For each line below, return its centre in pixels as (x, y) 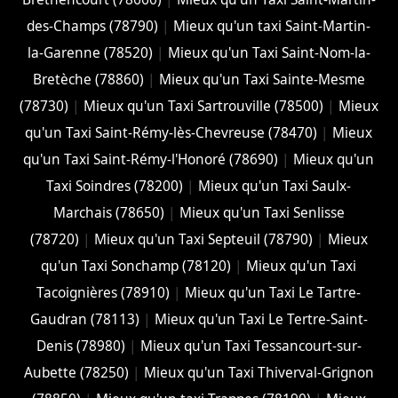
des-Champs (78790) (93, 26)
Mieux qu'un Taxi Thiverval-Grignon (259, 372)
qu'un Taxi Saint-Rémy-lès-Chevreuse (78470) (171, 132)
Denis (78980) (80, 346)
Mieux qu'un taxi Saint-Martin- (272, 26)
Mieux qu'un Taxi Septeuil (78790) (203, 239)
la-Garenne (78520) (90, 52)
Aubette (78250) (76, 372)
